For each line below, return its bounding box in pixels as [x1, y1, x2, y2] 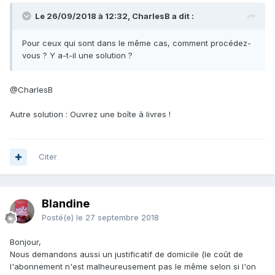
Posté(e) [42, 212, 76, 223]
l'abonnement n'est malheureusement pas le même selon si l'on [10, 261, 256, 272]
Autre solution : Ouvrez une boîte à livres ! [10, 109, 171, 120]
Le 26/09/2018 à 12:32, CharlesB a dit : [35, 11, 194, 21]
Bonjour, [10, 237, 41, 247]
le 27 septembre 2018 [76, 212, 159, 223]
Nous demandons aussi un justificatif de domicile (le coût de [10, 249, 243, 260]
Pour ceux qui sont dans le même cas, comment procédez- [22, 38, 251, 48]
